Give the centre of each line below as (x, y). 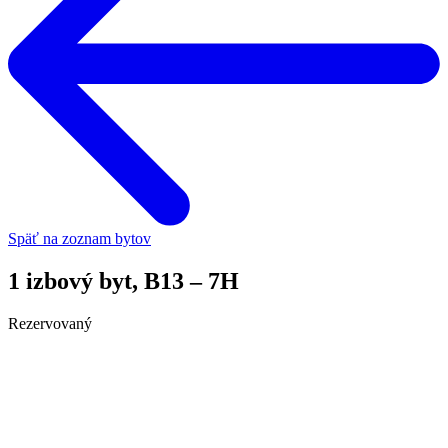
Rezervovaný (50, 323)
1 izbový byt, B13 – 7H (123, 280)
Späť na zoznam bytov (79, 238)
